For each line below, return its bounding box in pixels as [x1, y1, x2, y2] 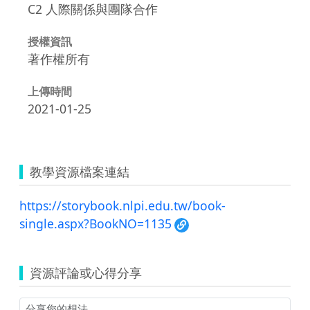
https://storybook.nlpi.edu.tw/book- [19, 197, 226, 214]
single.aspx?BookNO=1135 [19, 215, 172, 232]
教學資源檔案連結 [30, 163, 129, 180]
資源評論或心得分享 [30, 264, 142, 281]
